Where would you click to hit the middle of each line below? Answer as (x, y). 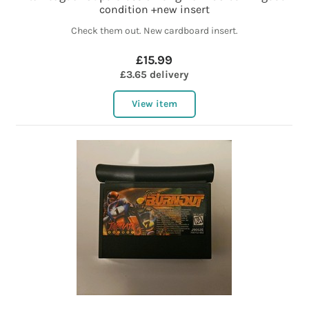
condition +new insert (154, 10)
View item (154, 104)
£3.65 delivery (154, 75)
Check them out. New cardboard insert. (154, 31)
